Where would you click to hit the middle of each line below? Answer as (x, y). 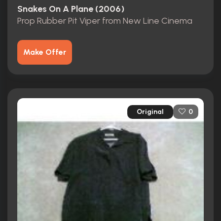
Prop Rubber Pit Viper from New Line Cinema (105, 21)
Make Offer (45, 52)
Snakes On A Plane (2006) (71, 9)
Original (150, 111)
